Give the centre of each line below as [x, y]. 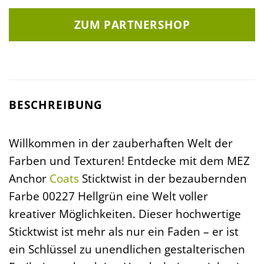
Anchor [29, 178]
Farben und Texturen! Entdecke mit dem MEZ [129, 160]
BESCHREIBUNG [56, 105]
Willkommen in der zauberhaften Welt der [121, 143]
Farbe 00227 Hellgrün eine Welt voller [108, 196]
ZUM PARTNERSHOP [132, 25]
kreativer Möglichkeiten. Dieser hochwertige [125, 213]
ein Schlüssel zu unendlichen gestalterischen [127, 249]
